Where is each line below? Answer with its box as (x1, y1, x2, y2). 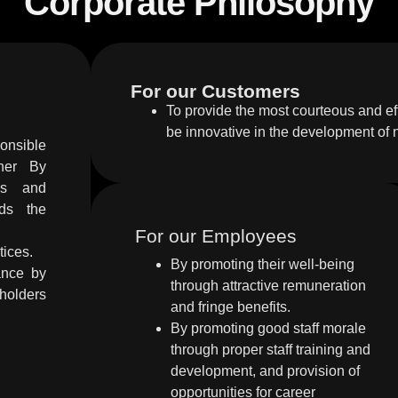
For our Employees (135, 226, 297, 246)
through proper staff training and (171, 342, 370, 357)
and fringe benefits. (171, 299, 291, 314)
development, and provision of (171, 363, 360, 378)
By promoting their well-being (171, 257, 354, 272)
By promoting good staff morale (171, 321, 366, 336)
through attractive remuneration (171, 278, 366, 293)
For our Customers (131, 81, 300, 101)
